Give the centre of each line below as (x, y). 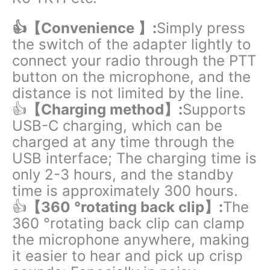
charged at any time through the (123, 142)
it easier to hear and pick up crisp (127, 256)
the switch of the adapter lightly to (131, 44)
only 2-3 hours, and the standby (123, 174)
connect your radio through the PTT (134, 60)
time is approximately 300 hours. (125, 190)
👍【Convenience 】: (84, 28)
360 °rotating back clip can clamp (128, 223)
